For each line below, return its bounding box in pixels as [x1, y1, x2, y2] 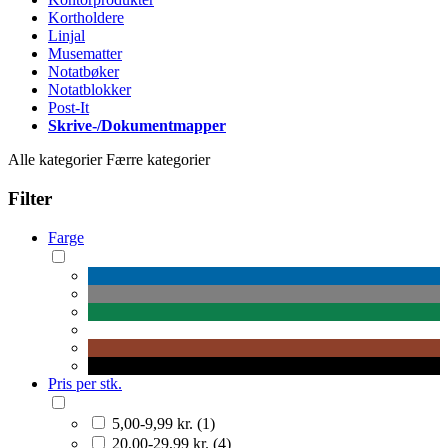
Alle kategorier [8, 151, 102, 169]
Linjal [48, 27, 85, 45]
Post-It [48, 99, 89, 117]
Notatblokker [48, 81, 131, 99]
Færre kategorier [106, 151, 210, 169]
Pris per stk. [48, 374, 122, 392]
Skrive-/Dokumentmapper [48, 117, 226, 135]
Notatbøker [48, 63, 119, 81]
